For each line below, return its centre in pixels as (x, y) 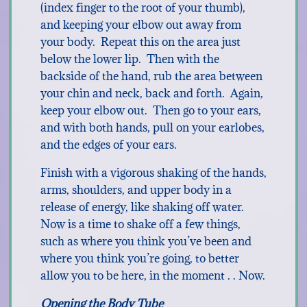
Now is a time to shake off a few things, (140, 224)
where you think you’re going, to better (139, 258)
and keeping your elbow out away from (140, 25)
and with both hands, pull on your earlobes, (152, 127)
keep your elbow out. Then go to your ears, (150, 110)
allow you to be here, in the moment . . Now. (152, 275)
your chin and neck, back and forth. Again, (151, 93)
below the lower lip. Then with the (130, 59)
